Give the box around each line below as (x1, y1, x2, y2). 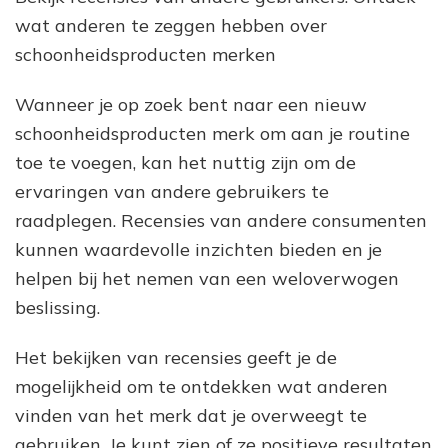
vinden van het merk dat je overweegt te (15, 403, 367, 427)
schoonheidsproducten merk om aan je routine (15, 121, 410, 145)
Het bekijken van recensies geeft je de (15, 345, 337, 369)
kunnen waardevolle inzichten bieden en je (15, 237, 382, 261)
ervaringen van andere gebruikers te (15, 179, 329, 203)
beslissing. (15, 295, 100, 319)
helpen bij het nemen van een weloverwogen (15, 266, 399, 290)
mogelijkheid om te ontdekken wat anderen (15, 374, 388, 398)
